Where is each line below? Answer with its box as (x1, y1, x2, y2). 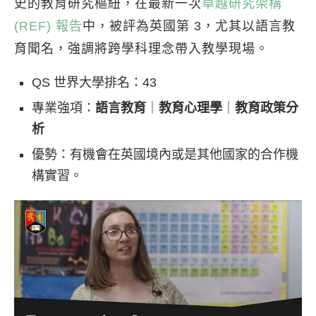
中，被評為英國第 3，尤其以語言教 (83, 19, 296, 34)
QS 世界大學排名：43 (32, 75, 157, 90)
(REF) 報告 (14, 19, 83, 34)
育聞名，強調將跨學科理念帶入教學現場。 (14, 42, 269, 56)
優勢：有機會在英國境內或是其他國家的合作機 (32, 147, 298, 162)
